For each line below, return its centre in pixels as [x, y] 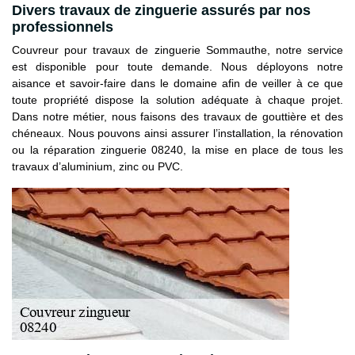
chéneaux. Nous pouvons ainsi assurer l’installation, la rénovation [177, 133]
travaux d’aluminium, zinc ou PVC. [97, 166]
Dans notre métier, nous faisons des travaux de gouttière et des [177, 116]
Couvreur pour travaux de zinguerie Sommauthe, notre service [177, 50]
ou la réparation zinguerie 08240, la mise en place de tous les [177, 149]
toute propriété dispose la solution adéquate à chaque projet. [177, 99]
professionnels [63, 27]
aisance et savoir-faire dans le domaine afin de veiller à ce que [177, 83]
